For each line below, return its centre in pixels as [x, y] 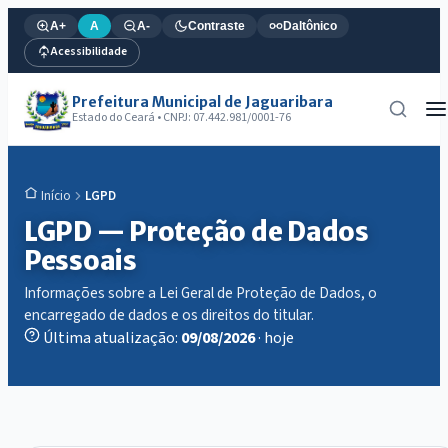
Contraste [216, 25]
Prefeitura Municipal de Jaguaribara [202, 101]
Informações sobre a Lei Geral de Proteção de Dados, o [200, 292]
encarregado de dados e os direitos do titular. [169, 314]
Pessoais [80, 261]
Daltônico [310, 25]
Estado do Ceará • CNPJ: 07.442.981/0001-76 [181, 117]
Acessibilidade [89, 52]
